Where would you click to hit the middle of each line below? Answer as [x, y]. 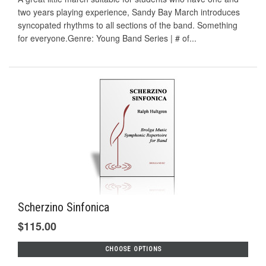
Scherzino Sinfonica [64, 207]
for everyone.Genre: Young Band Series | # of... [107, 38]
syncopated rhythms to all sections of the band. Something [128, 25]
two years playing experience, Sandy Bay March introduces [129, 12]
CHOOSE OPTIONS [133, 249]
